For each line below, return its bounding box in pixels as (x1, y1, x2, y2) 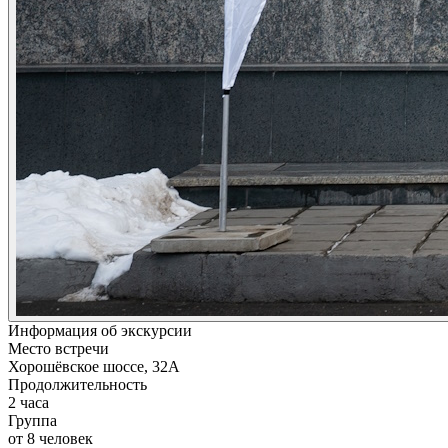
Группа (8, 411, 57, 429)
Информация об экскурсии (8, 321, 192, 339)
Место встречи (8, 339, 109, 357)
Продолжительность (8, 375, 147, 393)
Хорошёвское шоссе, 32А (8, 357, 180, 375)
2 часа (8, 393, 49, 411)
